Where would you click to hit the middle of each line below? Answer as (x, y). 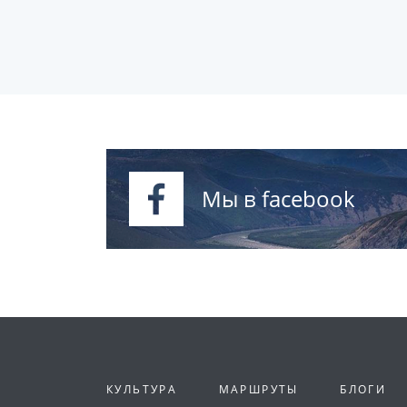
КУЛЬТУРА (142, 389)
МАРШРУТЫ (258, 389)
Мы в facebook (278, 199)
